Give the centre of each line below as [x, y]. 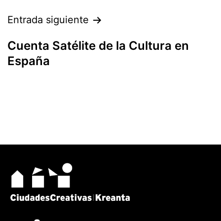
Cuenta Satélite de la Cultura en [98, 46]
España [29, 61]
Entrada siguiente [48, 20]
